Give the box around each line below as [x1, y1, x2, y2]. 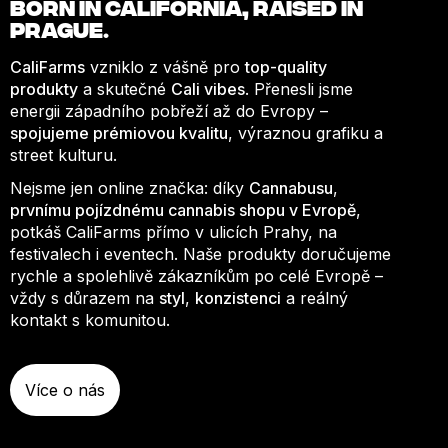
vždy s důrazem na [10, 288, 159, 309]
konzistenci [195, 288, 281, 309]
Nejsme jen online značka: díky [10, 178, 249, 199]
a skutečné [78, 79, 171, 100]
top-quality [245, 57, 327, 78]
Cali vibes [171, 79, 245, 100]
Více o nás [25, 380, 105, 401]
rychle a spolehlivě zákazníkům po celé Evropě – [10, 266, 383, 287]
